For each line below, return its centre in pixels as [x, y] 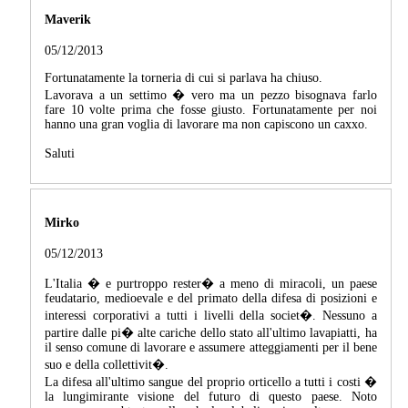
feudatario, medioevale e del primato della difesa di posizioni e [211, 299]
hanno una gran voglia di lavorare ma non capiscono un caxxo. [206, 125]
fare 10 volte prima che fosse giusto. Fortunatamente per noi [211, 110]
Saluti [60, 154]
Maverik [68, 19]
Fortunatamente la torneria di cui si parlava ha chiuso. [184, 78]
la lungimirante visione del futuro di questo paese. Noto [211, 397]
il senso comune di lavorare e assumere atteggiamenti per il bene [211, 348]
